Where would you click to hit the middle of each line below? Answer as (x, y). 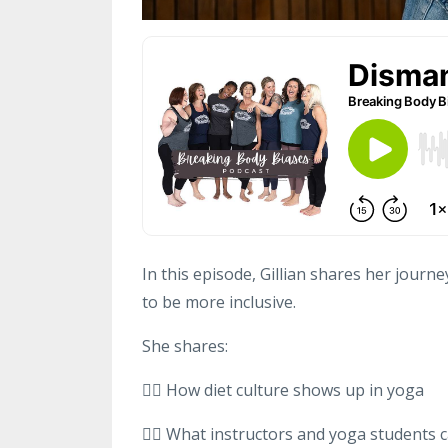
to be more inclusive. (219, 301)
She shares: (185, 345)
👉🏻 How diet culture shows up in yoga (283, 389)
